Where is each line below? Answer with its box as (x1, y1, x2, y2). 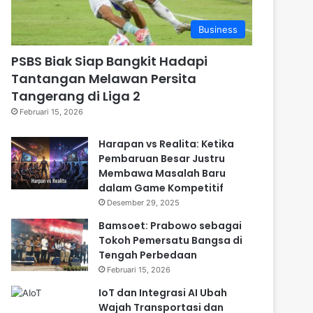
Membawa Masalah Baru (99, 166, 226, 180)
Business (198, 23, 238, 35)
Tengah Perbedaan (99, 247, 197, 262)
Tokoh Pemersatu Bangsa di (99, 233, 242, 247)
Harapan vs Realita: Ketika (99, 136, 234, 151)
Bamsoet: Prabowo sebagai (99, 218, 242, 233)
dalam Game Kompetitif (99, 180, 224, 195)
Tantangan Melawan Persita (11, 69, 196, 87)
